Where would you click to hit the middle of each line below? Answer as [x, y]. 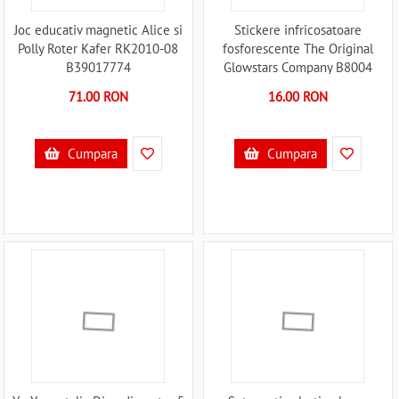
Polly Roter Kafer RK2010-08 [98, 49]
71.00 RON [98, 97]
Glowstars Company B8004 [297, 68]
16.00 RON [297, 97]
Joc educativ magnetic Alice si [98, 30]
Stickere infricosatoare [297, 30]
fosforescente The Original [297, 49]
